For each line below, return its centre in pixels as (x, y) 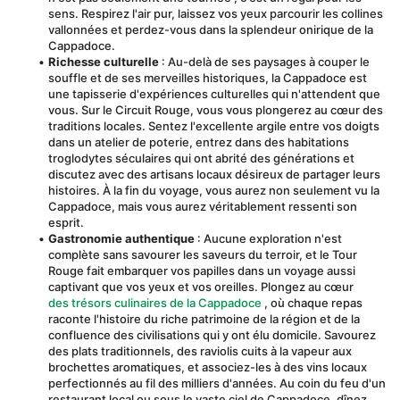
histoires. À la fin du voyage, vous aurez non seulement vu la (214, 190)
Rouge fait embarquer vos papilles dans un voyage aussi (202, 271)
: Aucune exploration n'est (268, 238)
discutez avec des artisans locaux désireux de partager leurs (214, 174)
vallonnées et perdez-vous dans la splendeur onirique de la (211, 29)
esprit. (66, 222)
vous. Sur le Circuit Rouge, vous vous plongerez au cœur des (216, 110)
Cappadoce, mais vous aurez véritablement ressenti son (203, 206)
